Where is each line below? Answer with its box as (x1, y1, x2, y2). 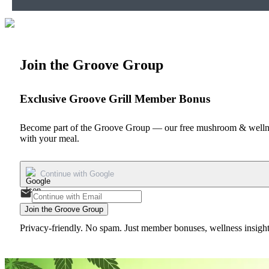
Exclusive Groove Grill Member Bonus (20, 92, 210, 105)
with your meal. (20, 133, 79, 144)
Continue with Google (40, 169, 114, 179)
